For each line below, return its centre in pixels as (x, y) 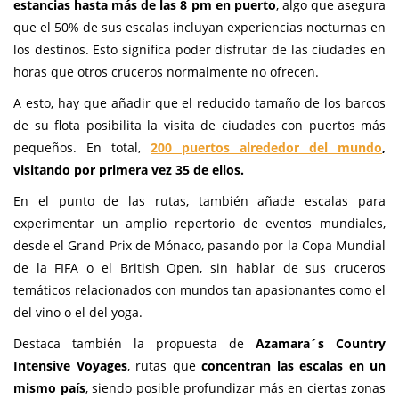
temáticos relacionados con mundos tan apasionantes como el (199, 290)
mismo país (49, 388)
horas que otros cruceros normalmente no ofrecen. (166, 72)
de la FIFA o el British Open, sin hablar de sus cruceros (199, 268)
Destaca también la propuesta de (134, 344)
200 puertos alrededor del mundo (266, 148)
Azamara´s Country (321, 344)
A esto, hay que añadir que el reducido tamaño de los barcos (199, 103)
